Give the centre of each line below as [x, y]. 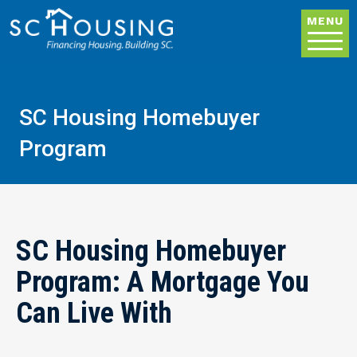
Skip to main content [234, 12]
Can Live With [94, 314]
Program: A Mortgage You [163, 282]
